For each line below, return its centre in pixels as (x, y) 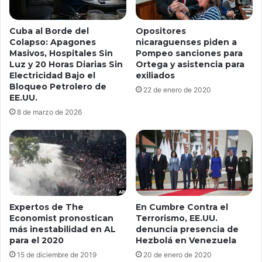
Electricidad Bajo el (52, 76)
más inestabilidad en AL (63, 230)
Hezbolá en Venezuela (186, 240)
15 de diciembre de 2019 (57, 255)
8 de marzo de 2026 (49, 112)
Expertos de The (46, 207)
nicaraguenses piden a (186, 42)
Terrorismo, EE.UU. (177, 218)
